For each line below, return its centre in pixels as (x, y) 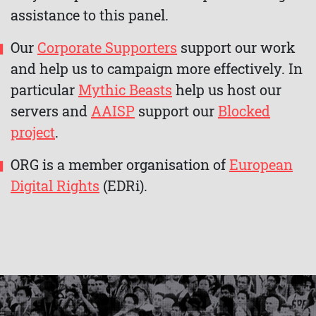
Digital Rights (55, 186)
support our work (236, 48)
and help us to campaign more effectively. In (157, 69)
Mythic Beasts (125, 90)
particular (44, 90)
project (33, 132)
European (261, 165)
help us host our (227, 90)
